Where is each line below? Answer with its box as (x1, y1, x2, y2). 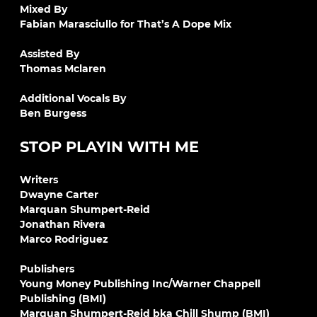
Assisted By (20, 47, 79, 60)
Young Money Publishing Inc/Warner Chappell (20, 277, 260, 290)
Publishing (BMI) (20, 292, 106, 305)
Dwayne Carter (20, 188, 98, 201)
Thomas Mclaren (20, 62, 106, 75)
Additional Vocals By (20, 92, 126, 105)
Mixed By (20, 3, 67, 16)
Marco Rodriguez (20, 233, 108, 246)
